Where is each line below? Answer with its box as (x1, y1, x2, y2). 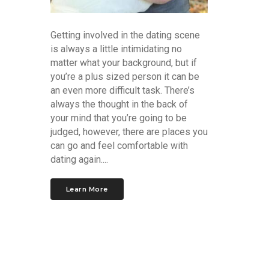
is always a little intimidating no (50, 43, 182, 55)
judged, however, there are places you (50, 125, 208, 138)
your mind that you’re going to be (50, 112, 187, 124)
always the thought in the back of (50, 98, 188, 110)
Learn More (65, 184, 108, 193)
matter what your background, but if (50, 56, 197, 68)
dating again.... (50, 153, 108, 165)
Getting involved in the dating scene (50, 29, 200, 41)
